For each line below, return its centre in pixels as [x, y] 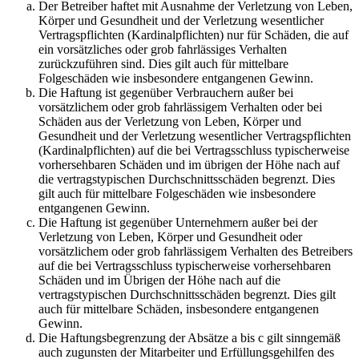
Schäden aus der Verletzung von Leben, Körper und [170, 122]
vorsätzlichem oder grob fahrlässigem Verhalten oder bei [180, 107]
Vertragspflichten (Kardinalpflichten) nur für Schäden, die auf [194, 35]
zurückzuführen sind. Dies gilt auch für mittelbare [163, 64]
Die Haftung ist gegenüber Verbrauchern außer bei [166, 93]
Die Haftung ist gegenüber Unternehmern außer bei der [178, 223]
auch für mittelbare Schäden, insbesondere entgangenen [179, 309]
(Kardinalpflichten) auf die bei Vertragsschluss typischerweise [194, 151]
